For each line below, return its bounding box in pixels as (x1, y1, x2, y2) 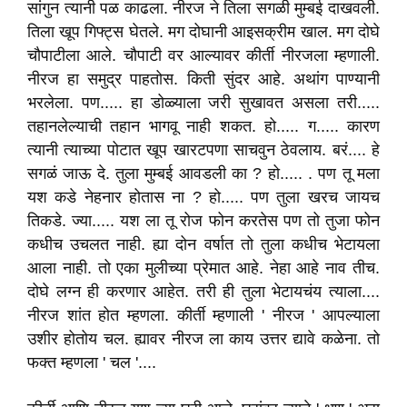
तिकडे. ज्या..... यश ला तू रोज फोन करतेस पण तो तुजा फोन (27, 212, 380, 230)
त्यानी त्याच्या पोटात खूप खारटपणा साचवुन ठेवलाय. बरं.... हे (27, 141, 380, 159)
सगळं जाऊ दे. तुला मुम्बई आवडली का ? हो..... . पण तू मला (27, 164, 380, 183)
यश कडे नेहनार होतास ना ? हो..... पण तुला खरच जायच (27, 188, 380, 206)
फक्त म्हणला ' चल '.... (27, 353, 156, 372)
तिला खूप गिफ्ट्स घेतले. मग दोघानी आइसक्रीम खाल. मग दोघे (27, 23, 380, 41)
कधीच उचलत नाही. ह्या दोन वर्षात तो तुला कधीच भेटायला (27, 235, 380, 253)
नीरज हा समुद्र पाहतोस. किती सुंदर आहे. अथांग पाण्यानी (27, 70, 380, 88)
